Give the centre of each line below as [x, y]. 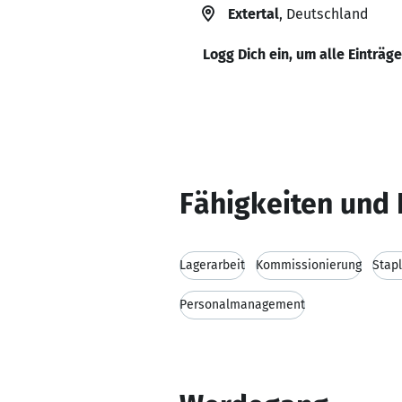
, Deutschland [323, 14]
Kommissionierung [309, 265]
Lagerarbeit [212, 265]
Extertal [253, 14]
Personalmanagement [242, 305]
